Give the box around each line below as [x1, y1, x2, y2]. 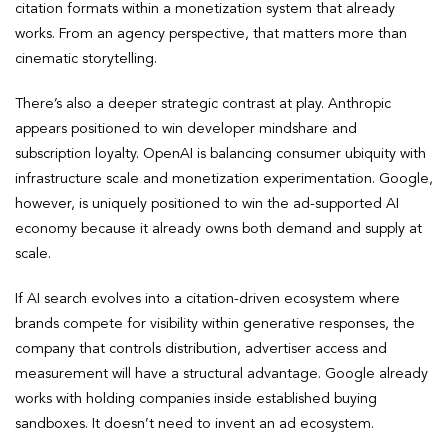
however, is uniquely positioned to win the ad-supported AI [15, 196, 399, 211]
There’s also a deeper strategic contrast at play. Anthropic [15, 96, 391, 111]
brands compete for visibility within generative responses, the [15, 316, 415, 331]
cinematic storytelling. [15, 51, 157, 66]
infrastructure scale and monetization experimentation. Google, [15, 171, 433, 186]
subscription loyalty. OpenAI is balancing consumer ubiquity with [15, 146, 426, 161]
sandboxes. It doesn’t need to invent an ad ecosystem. [15, 416, 374, 431]
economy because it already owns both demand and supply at [15, 221, 422, 236]
